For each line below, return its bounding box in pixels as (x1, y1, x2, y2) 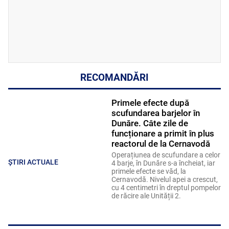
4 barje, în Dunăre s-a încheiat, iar (111, 159, 215, 168)
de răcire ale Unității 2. (111, 192, 182, 200)
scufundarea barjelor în (111, 108, 200, 119)
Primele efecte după (111, 98, 189, 108)
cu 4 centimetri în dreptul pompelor (111, 184, 221, 192)
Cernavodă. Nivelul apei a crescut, (111, 175, 218, 184)
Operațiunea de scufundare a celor (111, 151, 220, 159)
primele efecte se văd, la (111, 167, 186, 176)
